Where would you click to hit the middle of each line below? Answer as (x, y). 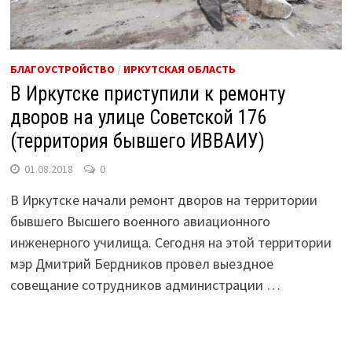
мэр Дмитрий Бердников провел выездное (141, 263)
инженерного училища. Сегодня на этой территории (170, 242)
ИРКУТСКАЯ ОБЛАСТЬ (179, 69)
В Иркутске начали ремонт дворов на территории (163, 200)
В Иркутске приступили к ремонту (147, 93)
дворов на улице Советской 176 (138, 117)
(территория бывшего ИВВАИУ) (137, 141)
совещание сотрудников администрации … (145, 284)
